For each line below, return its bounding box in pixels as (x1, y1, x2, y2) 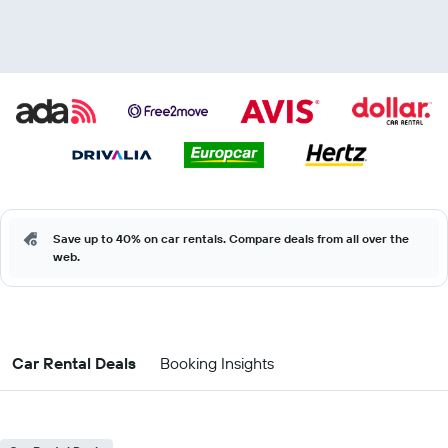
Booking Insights (160, 353, 274, 373)
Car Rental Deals (12, 353, 136, 373)
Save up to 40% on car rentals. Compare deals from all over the (53, 231, 409, 246)
